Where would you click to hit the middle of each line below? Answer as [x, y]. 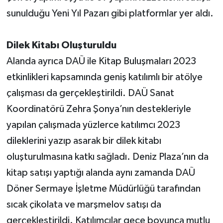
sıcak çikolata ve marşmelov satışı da [84, 204]
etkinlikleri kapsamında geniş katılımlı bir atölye [104, 77]
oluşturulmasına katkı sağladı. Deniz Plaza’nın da [107, 157]
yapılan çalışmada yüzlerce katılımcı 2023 [93, 125]
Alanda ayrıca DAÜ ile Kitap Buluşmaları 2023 [101, 61]
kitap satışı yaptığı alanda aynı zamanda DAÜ [101, 172]
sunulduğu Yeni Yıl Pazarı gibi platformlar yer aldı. [110, 13]
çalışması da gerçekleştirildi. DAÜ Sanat [90, 93]
